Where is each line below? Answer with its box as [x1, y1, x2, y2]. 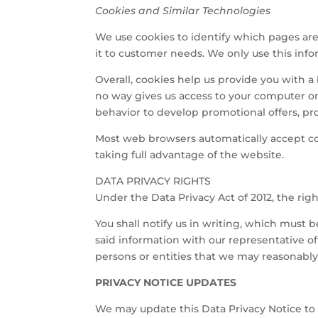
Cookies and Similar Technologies [95, 4, 271, 17]
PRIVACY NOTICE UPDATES [95, 275, 237, 289]
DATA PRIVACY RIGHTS [95, 174, 212, 187]
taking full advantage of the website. [95, 148, 285, 161]
